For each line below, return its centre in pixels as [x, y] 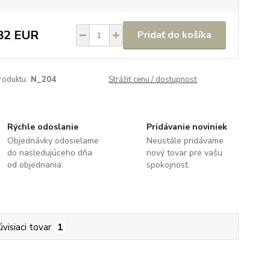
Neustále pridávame [185, 141]
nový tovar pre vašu [184, 153]
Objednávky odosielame [53, 141]
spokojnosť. [168, 165]
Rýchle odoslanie [43, 127]
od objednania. [36, 165]
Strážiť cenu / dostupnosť [153, 80]
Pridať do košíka [174, 35]
